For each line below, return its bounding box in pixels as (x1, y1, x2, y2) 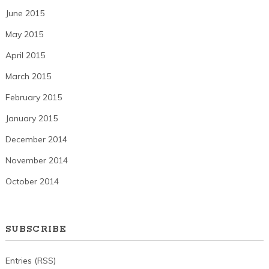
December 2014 (5, 133, 67, 145)
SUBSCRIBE (5, 224, 67, 235)
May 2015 (5, 28, 43, 40)
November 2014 (5, 154, 68, 166)
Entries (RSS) (5, 255, 56, 267)
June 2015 (5, 7, 44, 19)
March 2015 (5, 70, 51, 82)
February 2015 (5, 91, 62, 103)
